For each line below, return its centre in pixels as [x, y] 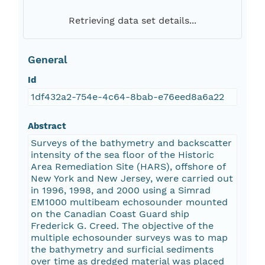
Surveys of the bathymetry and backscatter [131, 143]
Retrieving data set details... [132, 21]
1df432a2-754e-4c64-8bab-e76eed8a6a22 [127, 97]
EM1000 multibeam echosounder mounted [129, 202]
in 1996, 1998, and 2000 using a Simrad [120, 190]
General [47, 60]
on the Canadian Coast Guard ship [110, 214]
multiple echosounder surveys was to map [129, 238]
